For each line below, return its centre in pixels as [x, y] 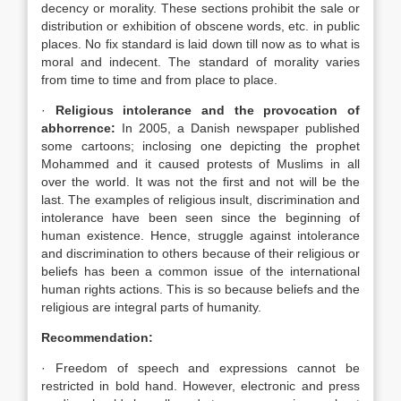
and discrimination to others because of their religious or [200, 253]
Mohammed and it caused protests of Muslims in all [200, 164]
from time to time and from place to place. [159, 80]
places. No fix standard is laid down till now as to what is [200, 44]
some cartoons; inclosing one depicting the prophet [200, 146]
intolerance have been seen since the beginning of [200, 218]
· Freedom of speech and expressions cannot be [200, 368]
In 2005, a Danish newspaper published [241, 128]
